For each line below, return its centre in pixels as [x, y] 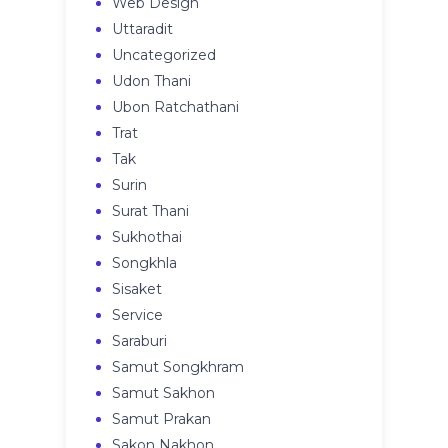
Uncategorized [164, 55]
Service [138, 315]
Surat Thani [151, 211]
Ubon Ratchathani [176, 107]
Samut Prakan [162, 419]
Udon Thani [152, 81]
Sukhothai [147, 237]
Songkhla [145, 263]
